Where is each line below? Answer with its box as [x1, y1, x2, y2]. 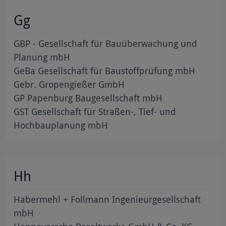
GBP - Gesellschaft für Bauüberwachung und [14, 37, 198, 49]
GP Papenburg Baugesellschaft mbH [14, 91, 163, 104]
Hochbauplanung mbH [14, 119, 108, 131]
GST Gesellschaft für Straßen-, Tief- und [14, 105, 177, 118]
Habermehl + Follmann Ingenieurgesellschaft [14, 193, 201, 205]
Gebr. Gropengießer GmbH [14, 78, 125, 90]
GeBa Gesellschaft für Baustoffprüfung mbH [14, 64, 196, 77]
